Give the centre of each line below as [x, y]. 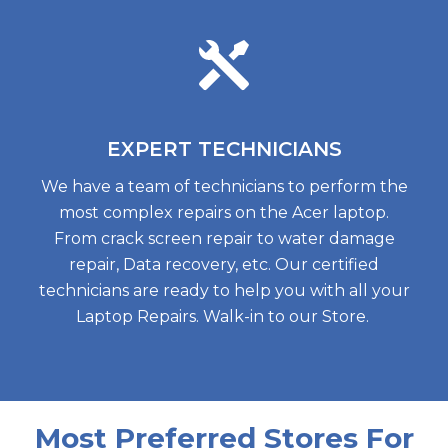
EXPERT [152, 149]
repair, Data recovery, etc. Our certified [224, 264]
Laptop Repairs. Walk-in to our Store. [224, 316]
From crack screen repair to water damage [224, 238]
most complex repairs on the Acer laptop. [224, 212]
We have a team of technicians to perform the [224, 186]
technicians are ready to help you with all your [224, 290]
